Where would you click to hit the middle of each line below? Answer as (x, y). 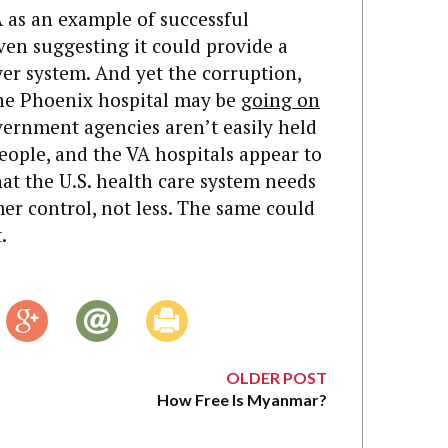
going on (280, 100)
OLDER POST (276, 377)
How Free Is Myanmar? (242, 399)
